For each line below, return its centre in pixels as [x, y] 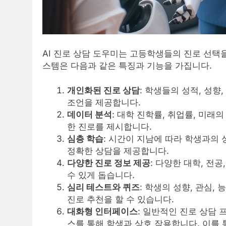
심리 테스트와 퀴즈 [103, 187]
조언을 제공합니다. [104, 103]
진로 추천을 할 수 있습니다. [120, 200]
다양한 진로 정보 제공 [108, 163]
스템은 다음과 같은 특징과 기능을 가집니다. [127, 65]
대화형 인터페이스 [102, 212]
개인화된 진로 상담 [103, 91]
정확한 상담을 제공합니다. [118, 151]
